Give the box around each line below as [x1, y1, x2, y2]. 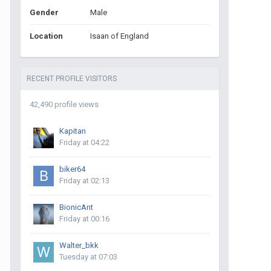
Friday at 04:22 [59, 138, 109, 147]
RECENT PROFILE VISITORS [27, 74, 117, 83]
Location [30, 31, 63, 41]
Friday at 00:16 [59, 214, 109, 223]
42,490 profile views [30, 100, 99, 109]
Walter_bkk [59, 241, 99, 250]
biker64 [59, 165, 85, 174]
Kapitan [59, 126, 86, 135]
